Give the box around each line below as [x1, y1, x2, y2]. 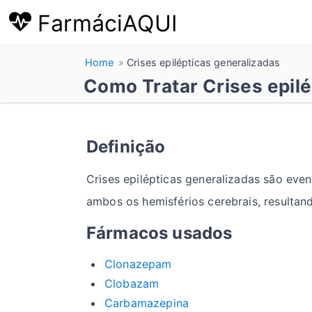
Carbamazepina [104, 296, 189, 311]
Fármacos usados [86, 223, 233, 244]
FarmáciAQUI [31, 9, 177, 37]
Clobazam [104, 276, 159, 291]
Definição [86, 136, 166, 157]
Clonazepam [104, 257, 172, 272]
